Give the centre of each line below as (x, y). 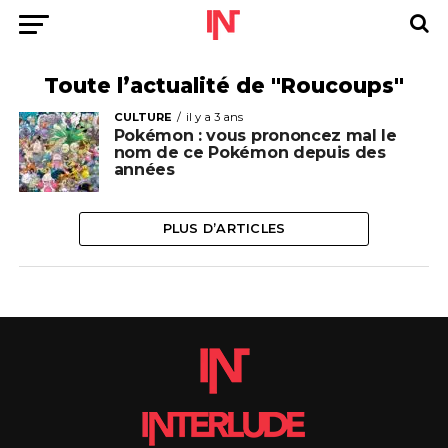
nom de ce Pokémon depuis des (249, 152)
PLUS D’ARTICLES (224, 228)
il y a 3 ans (214, 117)
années (144, 169)
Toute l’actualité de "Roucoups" (223, 85)
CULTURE (142, 117)
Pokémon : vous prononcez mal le (255, 135)
